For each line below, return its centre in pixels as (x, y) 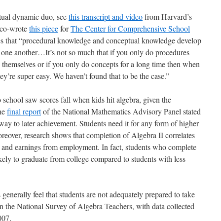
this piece (44, 28)
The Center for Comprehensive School (130, 28)
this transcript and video (106, 17)
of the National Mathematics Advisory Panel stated (121, 111)
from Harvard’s (167, 17)
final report (24, 111)
